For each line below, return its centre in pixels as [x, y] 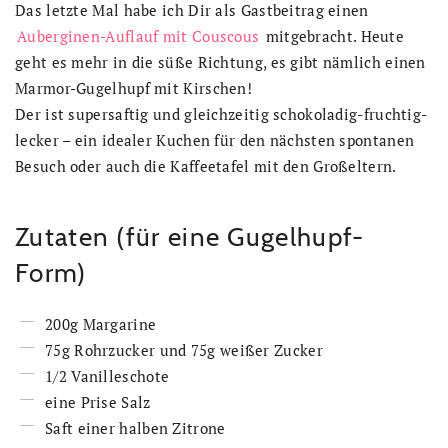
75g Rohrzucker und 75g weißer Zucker [184, 350]
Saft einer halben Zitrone [135, 428]
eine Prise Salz [98, 402]
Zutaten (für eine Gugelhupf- [190, 237]
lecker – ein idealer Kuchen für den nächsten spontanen [215, 140]
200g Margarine [101, 324]
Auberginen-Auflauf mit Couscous [138, 36]
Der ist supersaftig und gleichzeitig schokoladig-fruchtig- [221, 114]
